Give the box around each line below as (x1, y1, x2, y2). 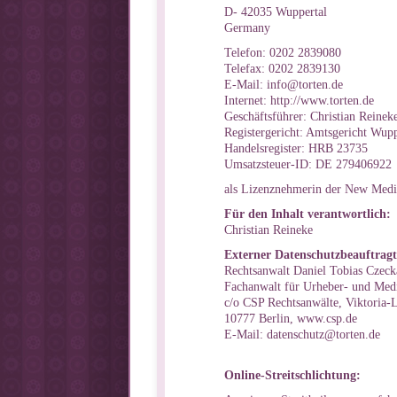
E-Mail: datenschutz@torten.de (224, 327, 380, 341)
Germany (224, 20, 270, 35)
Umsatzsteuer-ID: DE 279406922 (224, 157, 392, 171)
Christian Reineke (224, 222, 313, 237)
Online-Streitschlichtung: (224, 368, 361, 382)
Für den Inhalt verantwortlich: (224, 206, 391, 221)
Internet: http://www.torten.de (224, 93, 378, 107)
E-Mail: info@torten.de (224, 77, 343, 91)
